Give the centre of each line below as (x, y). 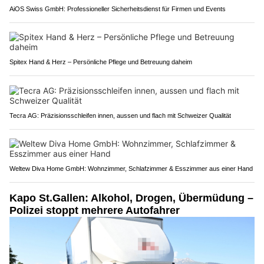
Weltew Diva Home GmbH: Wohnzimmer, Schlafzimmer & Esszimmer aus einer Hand (131, 168)
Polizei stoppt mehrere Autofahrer (95, 210)
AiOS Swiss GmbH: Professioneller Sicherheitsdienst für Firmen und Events (118, 9)
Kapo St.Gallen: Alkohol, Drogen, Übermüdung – (131, 198)
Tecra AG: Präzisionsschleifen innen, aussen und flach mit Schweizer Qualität (120, 115)
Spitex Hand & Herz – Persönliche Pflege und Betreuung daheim (101, 62)
